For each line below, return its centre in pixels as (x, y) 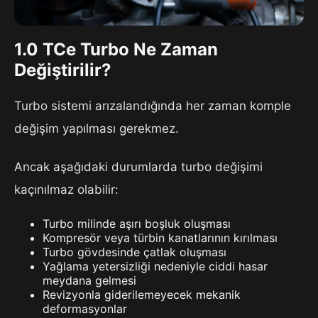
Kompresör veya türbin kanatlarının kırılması (160, 238)
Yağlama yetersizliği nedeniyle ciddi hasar (155, 267)
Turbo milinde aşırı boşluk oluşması (137, 224)
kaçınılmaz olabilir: (66, 190)
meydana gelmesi (89, 281)
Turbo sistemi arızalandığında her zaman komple (153, 106)
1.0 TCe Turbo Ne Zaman (116, 50)
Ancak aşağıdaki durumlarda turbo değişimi (138, 167)
